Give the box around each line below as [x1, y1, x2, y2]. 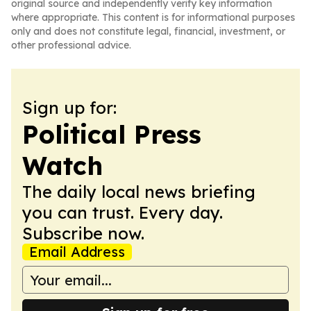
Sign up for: [22, 97, 117, 118]
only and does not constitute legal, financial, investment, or [11, 25, 285, 37]
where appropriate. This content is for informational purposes [11, 11, 295, 24]
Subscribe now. [22, 223, 144, 244]
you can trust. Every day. [22, 202, 223, 223]
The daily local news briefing [22, 181, 255, 202]
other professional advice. [11, 39, 131, 51]
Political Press [22, 119, 201, 150]
